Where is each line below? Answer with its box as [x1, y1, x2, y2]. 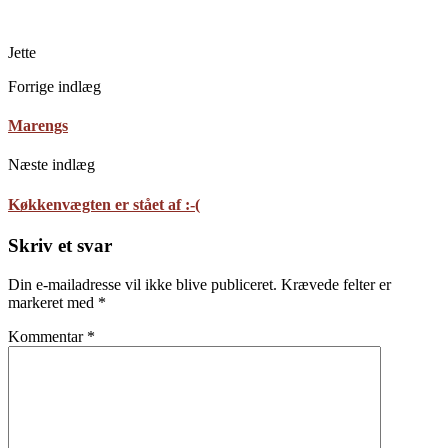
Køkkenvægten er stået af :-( [8, 195, 200, 213]
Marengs [8, 117, 68, 135]
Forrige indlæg [8, 77, 101, 95]
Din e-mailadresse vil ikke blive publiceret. [8, 275, 277, 293]
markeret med [8, 293, 98, 311]
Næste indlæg [8, 156, 95, 174]
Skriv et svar [8, 234, 112, 256]
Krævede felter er [281, 275, 391, 293]
